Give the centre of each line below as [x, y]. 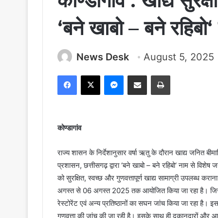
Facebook [91, 75]
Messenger [140, 75]
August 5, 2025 [179, 57]
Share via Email [154, 75]
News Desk [103, 57]
